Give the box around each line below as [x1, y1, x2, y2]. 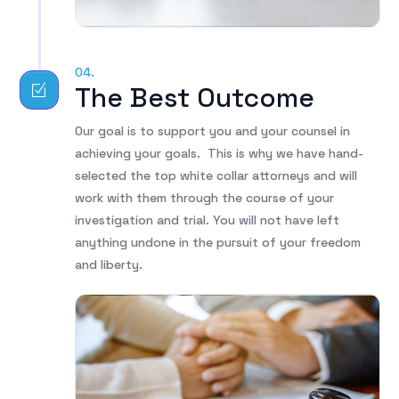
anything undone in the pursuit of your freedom [75, 234, 362, 251]
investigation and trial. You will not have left [75, 212, 340, 229]
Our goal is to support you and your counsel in [75, 123, 351, 140]
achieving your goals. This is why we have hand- [75, 145, 364, 162]
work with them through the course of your [75, 190, 335, 207]
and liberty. [75, 256, 143, 273]
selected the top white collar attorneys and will [75, 167, 358, 184]
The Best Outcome [75, 80, 315, 116]
